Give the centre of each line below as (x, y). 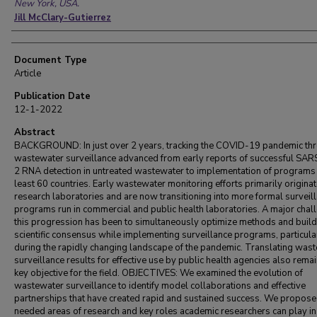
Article (28, 74)
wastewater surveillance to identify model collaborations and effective (160, 286)
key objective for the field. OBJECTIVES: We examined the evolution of (158, 273)
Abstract (35, 132)
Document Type (51, 60)
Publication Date (52, 96)
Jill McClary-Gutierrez (63, 18)
